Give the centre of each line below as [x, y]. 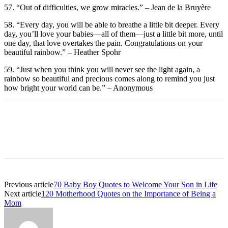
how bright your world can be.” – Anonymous [78, 88]
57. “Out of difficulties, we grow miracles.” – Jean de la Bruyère [108, 7]
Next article [23, 193]
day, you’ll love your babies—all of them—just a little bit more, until [113, 34]
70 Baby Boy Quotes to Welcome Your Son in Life [135, 184]
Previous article [29, 184]
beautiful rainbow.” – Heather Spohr [62, 52]
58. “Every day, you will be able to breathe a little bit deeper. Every [112, 24]
